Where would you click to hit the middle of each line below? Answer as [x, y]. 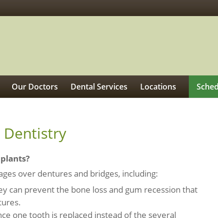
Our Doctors [35, 86]
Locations [158, 86]
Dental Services [99, 86]
